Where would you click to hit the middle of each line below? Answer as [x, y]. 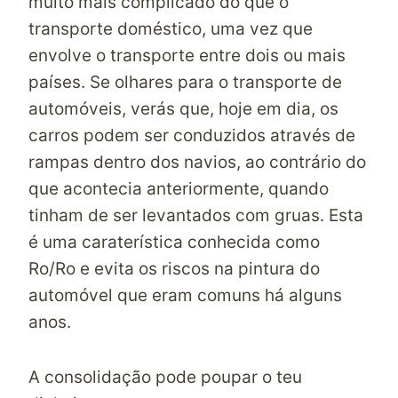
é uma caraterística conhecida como [174, 242]
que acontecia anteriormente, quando [179, 189]
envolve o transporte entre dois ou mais [187, 56]
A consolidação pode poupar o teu [165, 377]
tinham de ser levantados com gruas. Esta [196, 215]
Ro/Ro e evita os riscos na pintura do [174, 269]
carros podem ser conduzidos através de [192, 135]
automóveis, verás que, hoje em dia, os [183, 109]
